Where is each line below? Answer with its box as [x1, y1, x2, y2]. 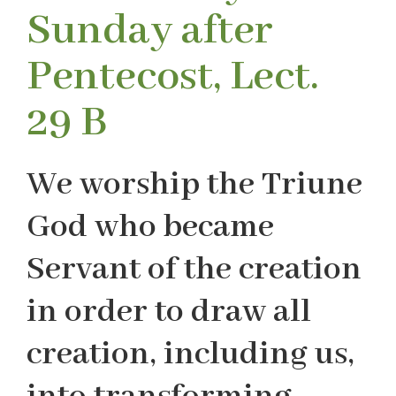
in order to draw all [27, 291, 311, 334]
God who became [27, 206, 274, 249]
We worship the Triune [27, 164, 362, 207]
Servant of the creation [27, 248, 362, 292]
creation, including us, [27, 333, 354, 377]
